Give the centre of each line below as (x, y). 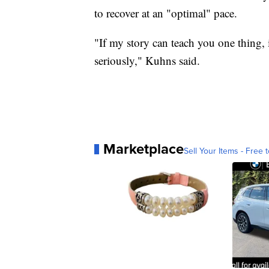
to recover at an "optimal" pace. (166, 13)
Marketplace (144, 149)
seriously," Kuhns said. (147, 61)
